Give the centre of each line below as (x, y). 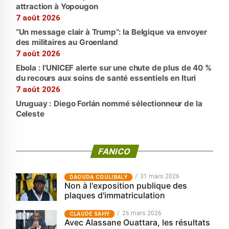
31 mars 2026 (159, 177)
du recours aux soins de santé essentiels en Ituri (106, 78)
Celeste (30, 114)
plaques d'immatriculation (114, 196)
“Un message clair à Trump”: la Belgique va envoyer (111, 32)
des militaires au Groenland (67, 42)
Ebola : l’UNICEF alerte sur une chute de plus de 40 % (113, 68)
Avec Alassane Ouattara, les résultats (137, 223)
